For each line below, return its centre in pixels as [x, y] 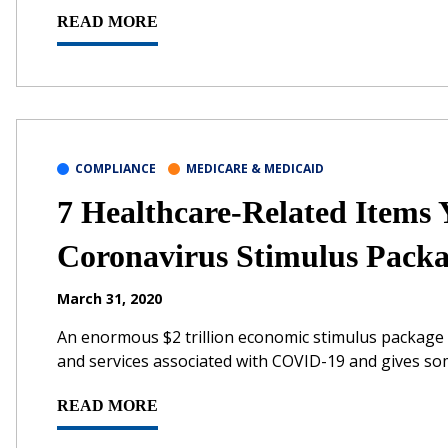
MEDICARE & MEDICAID [255, 168]
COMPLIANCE [115, 168]
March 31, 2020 [109, 298]
